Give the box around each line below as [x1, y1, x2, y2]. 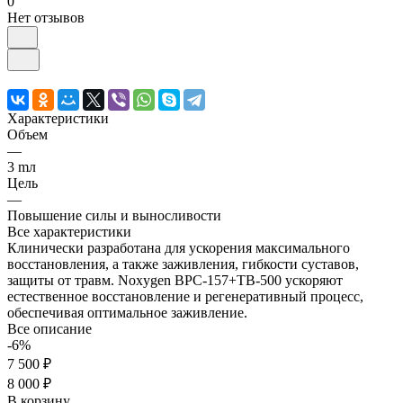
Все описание [7, 320, 92, 336]
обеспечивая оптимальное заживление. [7, 304, 247, 320]
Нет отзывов [7, 9, 85, 25]
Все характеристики [7, 223, 131, 239]
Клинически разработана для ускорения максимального [7, 239, 350, 255]
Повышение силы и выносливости [7, 207, 221, 223]
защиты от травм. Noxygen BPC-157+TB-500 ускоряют [7, 272, 343, 288]
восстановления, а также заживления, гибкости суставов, [7, 255, 359, 272]
